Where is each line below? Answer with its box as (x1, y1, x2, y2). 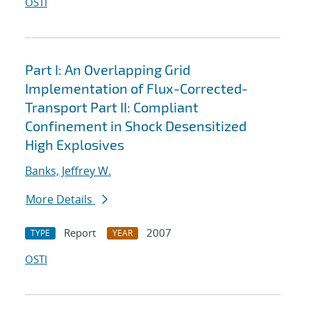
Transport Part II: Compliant (25, 99, 199, 116)
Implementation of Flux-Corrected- (25, 80, 248, 97)
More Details (26, 192, 95, 208)
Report (64, 226, 96, 240)
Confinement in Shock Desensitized (25, 117, 246, 135)
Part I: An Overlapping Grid (25, 61, 190, 78)
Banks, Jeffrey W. (25, 163, 111, 179)
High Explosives (25, 136, 124, 153)
